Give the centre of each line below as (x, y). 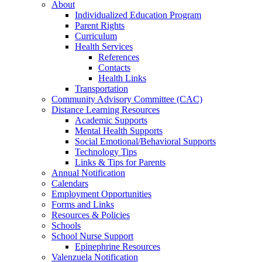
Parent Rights (100, 25)
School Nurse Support (92, 236)
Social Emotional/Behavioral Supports (145, 141)
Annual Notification (88, 173)
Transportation (101, 89)
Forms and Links (83, 204)
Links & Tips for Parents (120, 162)
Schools (66, 225)
